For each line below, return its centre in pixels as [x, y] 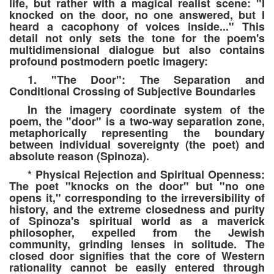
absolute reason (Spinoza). [79, 156]
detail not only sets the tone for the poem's [137, 38]
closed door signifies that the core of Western [137, 256]
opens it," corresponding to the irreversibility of [137, 198]
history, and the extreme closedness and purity [137, 209]
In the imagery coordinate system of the [146, 110]
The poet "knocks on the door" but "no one [137, 186]
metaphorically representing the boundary [137, 133]
